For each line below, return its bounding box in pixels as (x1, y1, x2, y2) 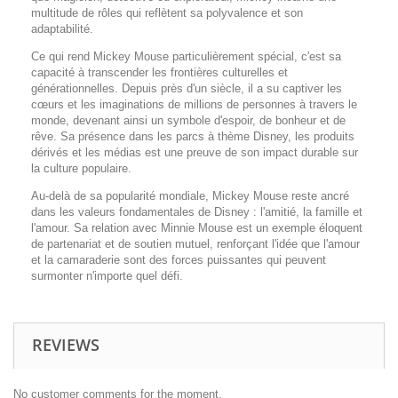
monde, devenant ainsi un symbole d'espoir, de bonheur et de (31, 114, 346, 127)
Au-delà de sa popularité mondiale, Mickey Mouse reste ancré (31, 189, 349, 203)
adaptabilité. (31, 22, 93, 36)
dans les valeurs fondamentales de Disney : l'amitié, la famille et (31, 205, 362, 219)
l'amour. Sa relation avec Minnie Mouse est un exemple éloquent (31, 221, 362, 235)
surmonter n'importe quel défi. (31, 269, 183, 283)
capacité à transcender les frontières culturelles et (31, 66, 288, 79)
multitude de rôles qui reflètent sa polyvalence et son (31, 6, 303, 20)
